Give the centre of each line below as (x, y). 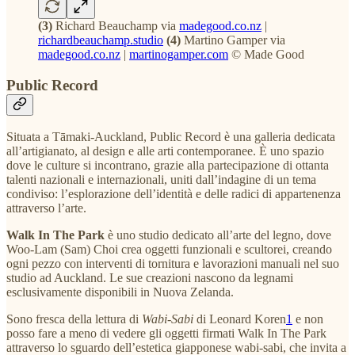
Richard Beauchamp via (116, 25)
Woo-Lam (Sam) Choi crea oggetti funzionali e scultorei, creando (169, 250)
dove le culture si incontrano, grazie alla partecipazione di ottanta (168, 166)
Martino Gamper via (233, 40)
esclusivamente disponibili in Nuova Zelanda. (120, 292)
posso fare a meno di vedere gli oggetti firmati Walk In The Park (166, 334)
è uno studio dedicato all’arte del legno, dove (218, 235)
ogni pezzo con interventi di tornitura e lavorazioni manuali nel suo (173, 264)
